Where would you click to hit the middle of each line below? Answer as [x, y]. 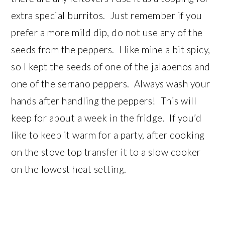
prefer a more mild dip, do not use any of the [107, 32]
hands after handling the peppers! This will [104, 100]
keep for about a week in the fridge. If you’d [106, 118]
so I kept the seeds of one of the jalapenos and [111, 66]
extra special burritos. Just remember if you [107, 15]
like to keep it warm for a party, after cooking [108, 135]
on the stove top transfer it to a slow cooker [106, 152]
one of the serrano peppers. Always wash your [111, 83]
